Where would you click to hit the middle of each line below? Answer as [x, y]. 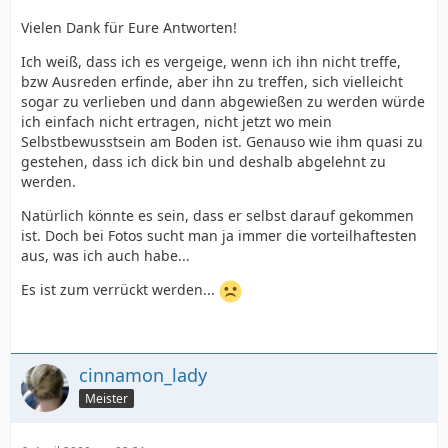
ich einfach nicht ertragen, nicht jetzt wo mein [176, 121]
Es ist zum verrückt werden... [120, 290]
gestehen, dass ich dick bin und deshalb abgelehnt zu [203, 161]
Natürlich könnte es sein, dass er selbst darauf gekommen [217, 215]
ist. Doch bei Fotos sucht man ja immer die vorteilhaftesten [219, 235]
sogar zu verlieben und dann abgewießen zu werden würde [223, 101]
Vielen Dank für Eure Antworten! [129, 27]
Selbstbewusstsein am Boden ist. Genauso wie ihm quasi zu [222, 141]
